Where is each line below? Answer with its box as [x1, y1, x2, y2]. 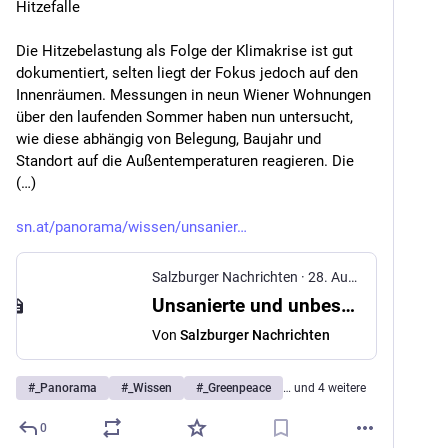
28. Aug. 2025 [308, 269, 348, 285]
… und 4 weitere [283, 381, 366, 395]
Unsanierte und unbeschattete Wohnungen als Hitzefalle [341, 294, 355, 317]
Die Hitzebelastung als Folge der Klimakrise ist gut [16, 42, 353, 60]
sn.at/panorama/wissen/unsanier [16, 218, 237, 236]
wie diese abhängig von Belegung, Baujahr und [16, 130, 321, 148]
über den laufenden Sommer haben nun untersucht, [16, 108, 353, 126]
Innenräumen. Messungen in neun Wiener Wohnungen [16, 86, 371, 104]
